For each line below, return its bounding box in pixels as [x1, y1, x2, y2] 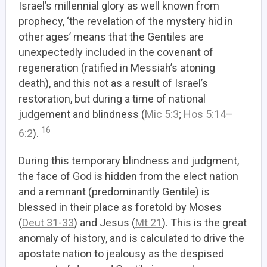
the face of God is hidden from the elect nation [18, 170, 238, 182]
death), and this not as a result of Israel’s [18, 77, 208, 89]
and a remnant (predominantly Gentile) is [18, 185, 210, 198]
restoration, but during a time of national [18, 92, 206, 105]
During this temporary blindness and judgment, [18, 154, 239, 167]
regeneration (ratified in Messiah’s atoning [18, 61, 215, 74]
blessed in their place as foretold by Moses [18, 201, 222, 213]
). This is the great [162, 216, 247, 229]
